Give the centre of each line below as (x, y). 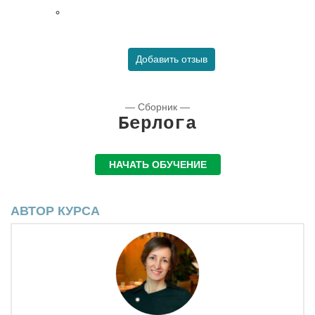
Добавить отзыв (172, 59)
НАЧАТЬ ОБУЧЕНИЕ (157, 164)
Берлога (157, 123)
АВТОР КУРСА (55, 211)
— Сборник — (157, 107)
